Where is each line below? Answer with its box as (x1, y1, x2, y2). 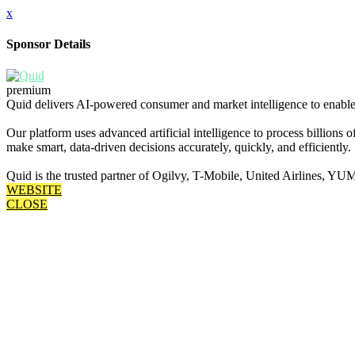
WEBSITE (6, 182, 62, 197)
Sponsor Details (6, 37, 90, 52)
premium (6, 82, 51, 97)
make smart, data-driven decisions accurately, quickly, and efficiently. (6, 139, 351, 154)
